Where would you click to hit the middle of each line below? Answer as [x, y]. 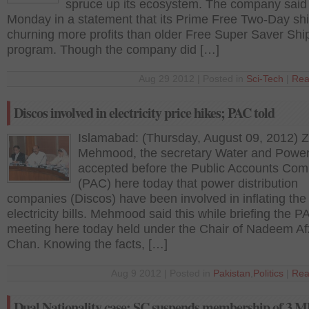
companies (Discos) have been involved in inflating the [157, 199]
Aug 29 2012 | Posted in [192, 79]
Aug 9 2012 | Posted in [162, 273]
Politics [268, 273]
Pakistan [232, 273]
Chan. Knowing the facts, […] [87, 244]
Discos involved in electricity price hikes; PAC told [144, 113]
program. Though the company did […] [113, 50]
